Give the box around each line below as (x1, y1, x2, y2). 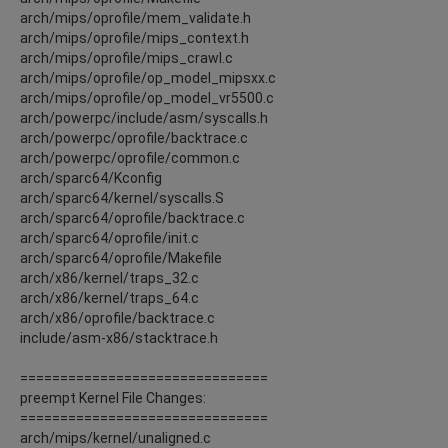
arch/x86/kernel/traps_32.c (20, 269, 199, 286)
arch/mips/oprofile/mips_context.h (20, 29, 249, 46)
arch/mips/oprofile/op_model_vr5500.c (20, 89, 274, 106)
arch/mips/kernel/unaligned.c (20, 429, 211, 446)
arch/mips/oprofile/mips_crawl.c (20, 49, 233, 66)
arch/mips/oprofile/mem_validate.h (20, 9, 251, 26)
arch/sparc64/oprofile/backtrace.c (20, 209, 245, 226)
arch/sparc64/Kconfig (20, 169, 162, 186)
